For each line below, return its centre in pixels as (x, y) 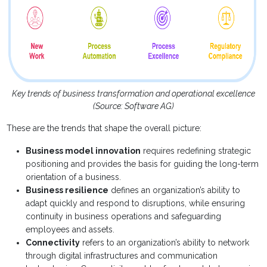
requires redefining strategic (196, 151)
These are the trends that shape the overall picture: (104, 128)
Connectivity (53, 243)
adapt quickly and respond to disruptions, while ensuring (136, 204)
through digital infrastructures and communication (122, 256)
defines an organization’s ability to (175, 190)
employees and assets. (70, 230)
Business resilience (67, 190)
